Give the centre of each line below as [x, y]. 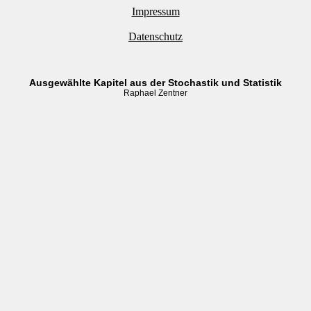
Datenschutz [155, 36]
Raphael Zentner [155, 93]
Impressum [155, 11]
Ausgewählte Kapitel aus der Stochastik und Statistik [155, 83]
